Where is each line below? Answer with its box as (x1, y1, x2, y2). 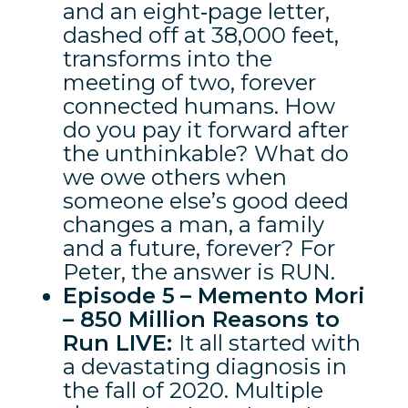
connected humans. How (62, 92, 335, 119)
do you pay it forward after (62, 116, 349, 143)
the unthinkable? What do (62, 139, 349, 167)
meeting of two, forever (62, 68, 316, 96)
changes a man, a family (62, 210, 324, 238)
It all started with (178, 329, 361, 356)
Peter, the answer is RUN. (62, 258, 341, 285)
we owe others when (62, 163, 287, 190)
